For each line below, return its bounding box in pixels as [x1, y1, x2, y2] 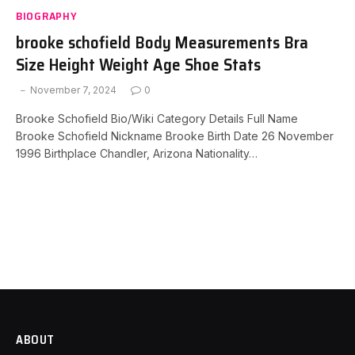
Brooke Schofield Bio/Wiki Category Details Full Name [16, 111, 298, 125]
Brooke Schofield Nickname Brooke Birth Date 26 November [16, 128, 334, 143]
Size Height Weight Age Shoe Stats [16, 51, 261, 78]
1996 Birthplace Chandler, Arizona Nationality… [16, 146, 258, 160]
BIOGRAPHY [16, 6, 78, 25]
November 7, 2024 [30, 83, 116, 96]
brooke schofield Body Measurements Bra [16, 29, 308, 55]
